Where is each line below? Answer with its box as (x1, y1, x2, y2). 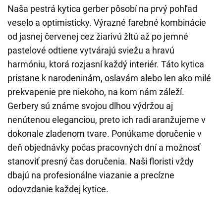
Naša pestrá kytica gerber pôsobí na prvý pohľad (7, 3, 197, 14)
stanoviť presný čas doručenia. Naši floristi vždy (7, 156, 194, 166)
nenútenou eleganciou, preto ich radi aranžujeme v (7, 114, 206, 125)
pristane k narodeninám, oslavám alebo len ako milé (7, 73, 211, 83)
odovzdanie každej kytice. (7, 184, 109, 194)
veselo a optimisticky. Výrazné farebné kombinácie (7, 17, 206, 28)
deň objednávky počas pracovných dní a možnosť (7, 142, 200, 153)
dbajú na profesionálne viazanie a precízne (7, 170, 174, 180)
